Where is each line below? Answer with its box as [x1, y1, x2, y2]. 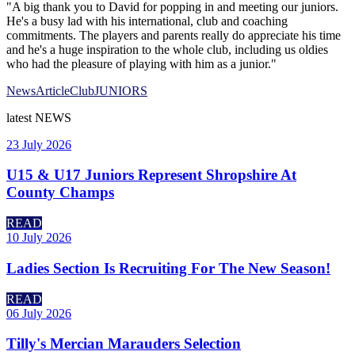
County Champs [6, 184, 114, 201]
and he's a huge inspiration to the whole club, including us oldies [6, 42, 328, 56]
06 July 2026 [6, 306, 71, 320]
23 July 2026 [6, 137, 71, 151]
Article [36, 83, 70, 97]
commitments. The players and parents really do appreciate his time [6, 28, 341, 42]
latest [6, 110, 35, 124]
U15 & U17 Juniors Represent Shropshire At [6, 166, 296, 184]
